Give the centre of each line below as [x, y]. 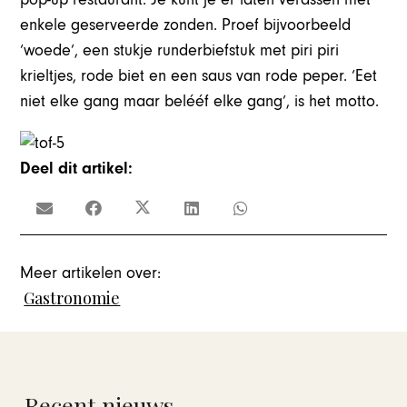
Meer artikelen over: [91, 273]
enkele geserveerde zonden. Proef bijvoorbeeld [186, 25]
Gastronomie [72, 298]
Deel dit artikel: [77, 168]
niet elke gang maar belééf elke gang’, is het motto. [200, 101]
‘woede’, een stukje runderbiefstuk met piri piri [180, 50]
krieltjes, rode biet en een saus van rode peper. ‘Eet [199, 75]
